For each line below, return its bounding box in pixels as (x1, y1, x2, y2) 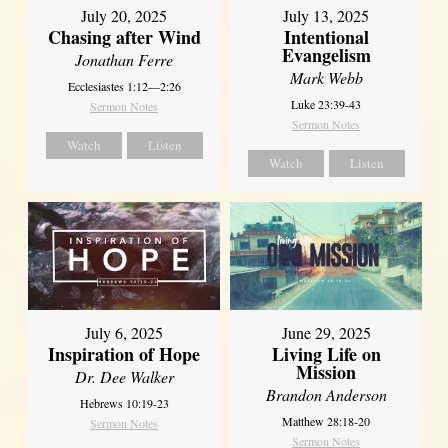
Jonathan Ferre (75, 49, 174, 71)
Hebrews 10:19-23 (79, 395, 169, 412)
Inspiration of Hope (48, 341, 201, 368)
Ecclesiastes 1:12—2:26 (67, 78, 181, 95)
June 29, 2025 (281, 322, 371, 344)
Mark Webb (289, 67, 363, 89)
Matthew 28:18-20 (282, 413, 371, 430)
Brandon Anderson (265, 384, 387, 406)
